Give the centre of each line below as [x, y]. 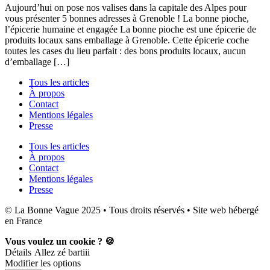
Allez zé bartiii [62, 252]
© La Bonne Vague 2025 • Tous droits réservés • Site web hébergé [132, 210]
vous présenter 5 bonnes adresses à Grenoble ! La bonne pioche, [127, 18]
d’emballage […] [37, 61]
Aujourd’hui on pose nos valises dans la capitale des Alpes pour [126, 7]
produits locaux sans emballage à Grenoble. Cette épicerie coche [127, 40]
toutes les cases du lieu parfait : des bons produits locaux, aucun [125, 51]
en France [25, 221]
